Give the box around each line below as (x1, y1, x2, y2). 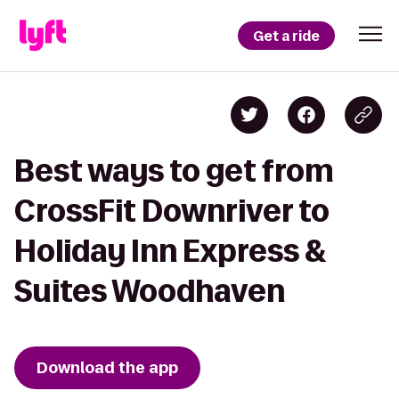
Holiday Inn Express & (14, 234, 327, 267)
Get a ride (253, 26, 320, 45)
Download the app (37, 357, 178, 379)
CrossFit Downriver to (14, 194, 330, 227)
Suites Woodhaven (14, 274, 285, 307)
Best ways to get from (14, 154, 334, 187)
